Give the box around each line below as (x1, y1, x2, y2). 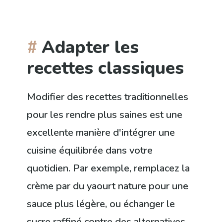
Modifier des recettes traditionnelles (27, 90, 189, 104)
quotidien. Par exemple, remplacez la (27, 161, 190, 175)
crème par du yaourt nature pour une (27, 179, 189, 193)
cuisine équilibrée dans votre (27, 143, 153, 157)
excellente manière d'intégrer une (27, 125, 175, 139)
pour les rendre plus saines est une (27, 108, 183, 121)
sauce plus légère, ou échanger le (27, 197, 175, 211)
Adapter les (42, 35, 139, 59)
